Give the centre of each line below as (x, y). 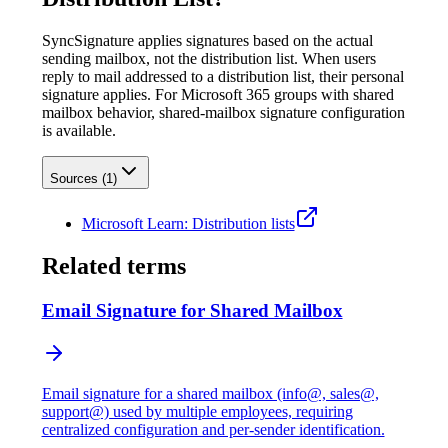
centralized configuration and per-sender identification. (213, 429)
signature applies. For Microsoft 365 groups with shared (217, 95)
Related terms (113, 266)
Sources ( (77, 179)
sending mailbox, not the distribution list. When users (208, 59)
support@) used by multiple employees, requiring (197, 411)
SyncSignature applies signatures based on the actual (207, 41)
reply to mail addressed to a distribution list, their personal (222, 77)
